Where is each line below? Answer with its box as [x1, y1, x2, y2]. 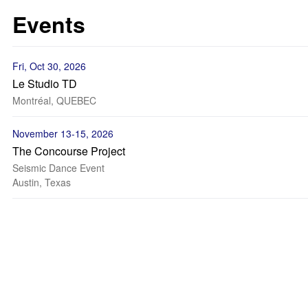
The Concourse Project [12, 143, 125, 159]
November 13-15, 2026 [12, 126, 113, 140]
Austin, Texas [12, 175, 71, 189]
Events [12, 8, 85, 40]
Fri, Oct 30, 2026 [12, 59, 86, 73]
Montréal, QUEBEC [12, 93, 96, 107]
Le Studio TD [12, 76, 77, 91]
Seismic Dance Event [12, 161, 104, 175]
